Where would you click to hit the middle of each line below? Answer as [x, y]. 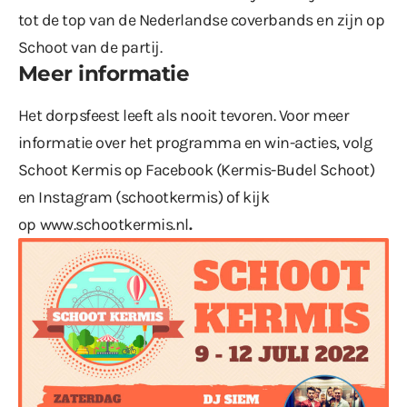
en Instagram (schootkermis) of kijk [144, 198]
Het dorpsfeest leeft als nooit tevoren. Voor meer [184, 116]
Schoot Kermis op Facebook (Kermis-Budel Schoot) [197, 170]
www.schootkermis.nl [114, 225]
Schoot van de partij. [90, 48]
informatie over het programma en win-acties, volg [195, 143]
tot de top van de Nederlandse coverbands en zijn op [202, 20]
